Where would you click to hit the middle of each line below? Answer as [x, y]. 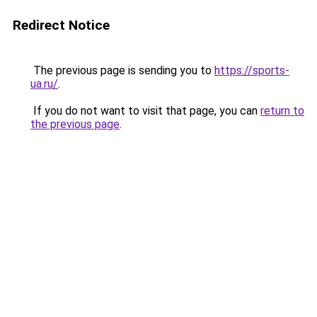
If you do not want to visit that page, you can [145, 111]
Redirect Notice [61, 25]
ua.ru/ [44, 84]
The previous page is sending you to [122, 70]
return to [282, 111]
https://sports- [252, 70]
